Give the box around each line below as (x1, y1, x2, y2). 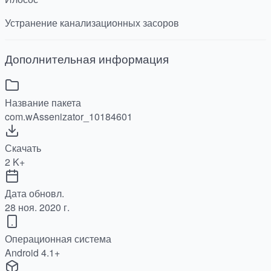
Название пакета (5, 95, 81, 109)
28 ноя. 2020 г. (5, 200, 70, 214)
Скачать (5, 140, 41, 155)
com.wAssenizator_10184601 (5, 109, 132, 123)
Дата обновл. (5, 186, 64, 200)
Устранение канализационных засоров (5, 16, 179, 30)
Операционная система (5, 231, 111, 246)
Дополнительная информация (5, 51, 169, 67)
